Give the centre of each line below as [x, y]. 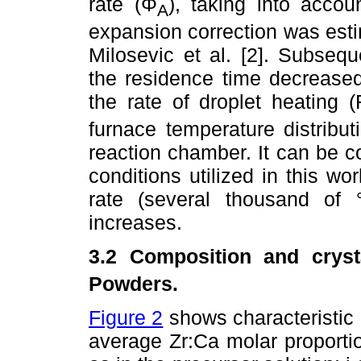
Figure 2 [126, 318]
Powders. [133, 284]
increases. [135, 222]
